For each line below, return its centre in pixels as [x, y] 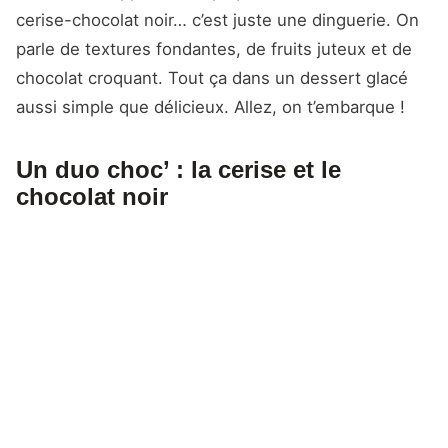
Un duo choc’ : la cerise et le [178, 169]
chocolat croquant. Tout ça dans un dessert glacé [212, 78]
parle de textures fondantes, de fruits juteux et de [214, 49]
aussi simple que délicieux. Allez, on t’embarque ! [210, 107]
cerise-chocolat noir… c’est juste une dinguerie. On [217, 20]
